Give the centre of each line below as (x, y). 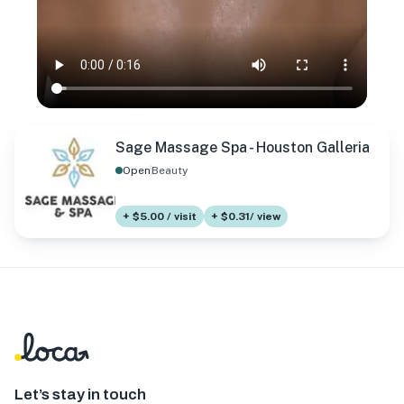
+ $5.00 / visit (160, 217)
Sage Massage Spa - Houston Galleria (243, 148)
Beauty (170, 171)
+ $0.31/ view (246, 217)
